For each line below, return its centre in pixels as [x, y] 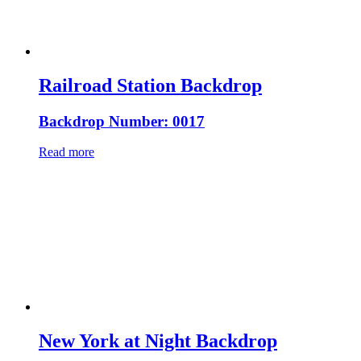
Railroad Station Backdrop [150, 85]
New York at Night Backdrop [158, 341]
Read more [66, 152]
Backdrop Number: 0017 [122, 121]
